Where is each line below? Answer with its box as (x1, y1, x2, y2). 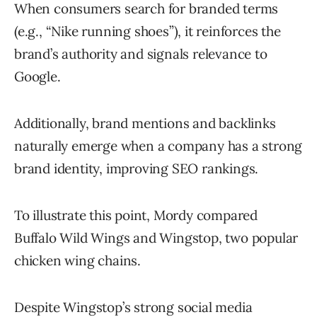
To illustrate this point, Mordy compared (14, 207, 258, 224)
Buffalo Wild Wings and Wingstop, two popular (14, 229, 299, 247)
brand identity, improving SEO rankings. (14, 160, 259, 178)
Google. (14, 68, 61, 86)
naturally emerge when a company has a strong (14, 137, 303, 155)
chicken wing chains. (14, 252, 142, 270)
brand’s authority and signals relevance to (14, 45, 267, 63)
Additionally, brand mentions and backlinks (14, 115, 276, 132)
